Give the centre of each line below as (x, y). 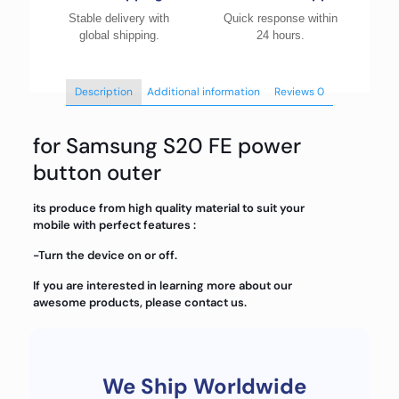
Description (103, 92)
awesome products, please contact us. (139, 302)
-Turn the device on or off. (105, 255)
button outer (97, 172)
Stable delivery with (119, 18)
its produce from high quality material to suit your (168, 208)
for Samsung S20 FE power (167, 146)
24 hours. (280, 35)
